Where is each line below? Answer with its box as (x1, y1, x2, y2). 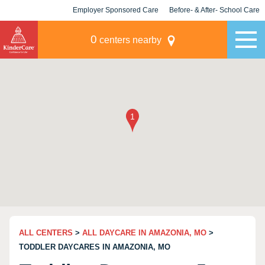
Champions (195, 27, 234, 35)
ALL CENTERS (19, 228, 73, 237)
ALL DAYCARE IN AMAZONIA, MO (82, 228, 206, 237)
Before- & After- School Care (169, 6, 260, 14)
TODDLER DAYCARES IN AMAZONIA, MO (19, 243, 170, 251)
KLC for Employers (83, 27, 148, 35)
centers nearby (96, 35, 161, 45)
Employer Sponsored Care (73, 6, 159, 14)
